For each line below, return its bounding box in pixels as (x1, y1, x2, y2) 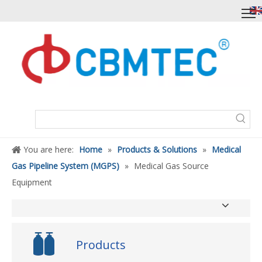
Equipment (12, 176, 52, 188)
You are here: (23, 143, 74, 155)
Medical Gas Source (134, 160, 209, 171)
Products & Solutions (117, 143, 199, 155)
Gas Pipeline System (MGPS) (12, 160, 119, 171)
